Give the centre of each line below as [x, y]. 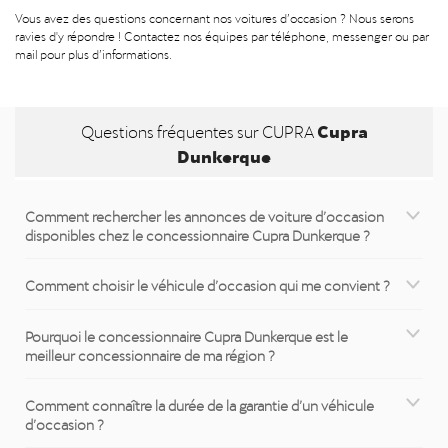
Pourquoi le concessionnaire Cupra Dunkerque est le [186, 334]
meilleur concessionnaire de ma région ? [150, 353]
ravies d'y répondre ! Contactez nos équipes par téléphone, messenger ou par [222, 35]
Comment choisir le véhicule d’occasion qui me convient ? [207, 283]
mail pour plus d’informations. [93, 53]
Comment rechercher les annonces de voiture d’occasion [204, 214]
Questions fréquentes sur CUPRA [198, 130]
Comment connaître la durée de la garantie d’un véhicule [199, 403]
